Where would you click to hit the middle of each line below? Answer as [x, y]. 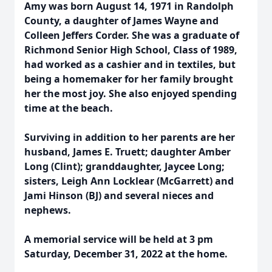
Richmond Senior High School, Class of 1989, [131, 50]
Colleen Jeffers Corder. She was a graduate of [132, 35]
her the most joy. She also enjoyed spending [131, 93]
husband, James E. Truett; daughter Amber [127, 152]
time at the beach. [69, 108]
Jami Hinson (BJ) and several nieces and [119, 195]
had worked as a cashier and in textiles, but [130, 64]
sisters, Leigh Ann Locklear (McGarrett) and [129, 181]
